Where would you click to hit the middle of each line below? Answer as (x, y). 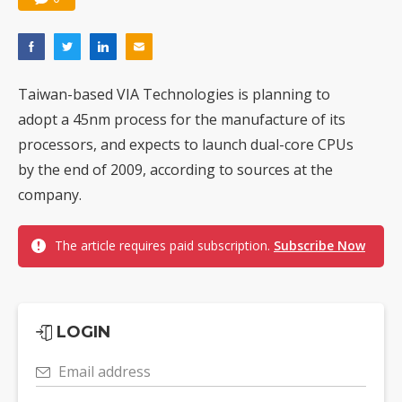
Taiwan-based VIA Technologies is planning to (174, 95)
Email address (105, 372)
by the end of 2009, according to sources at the (175, 170)
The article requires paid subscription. (164, 246)
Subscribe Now (319, 246)
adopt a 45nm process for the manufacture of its (182, 120)
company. (50, 195)
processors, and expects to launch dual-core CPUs (186, 145)
